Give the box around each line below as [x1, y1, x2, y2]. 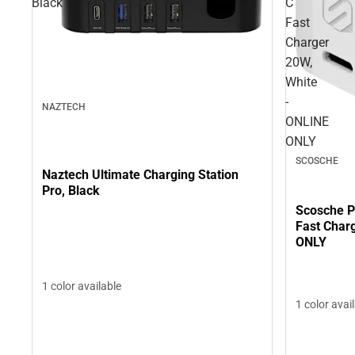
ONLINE [285, 113, 329, 129]
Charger [285, 34, 329, 50]
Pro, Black [42, 182, 100, 198]
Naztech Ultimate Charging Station [42, 166, 239, 182]
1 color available [42, 280, 121, 293]
